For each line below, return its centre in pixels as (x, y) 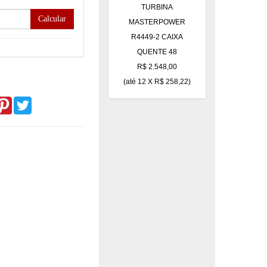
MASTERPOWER (157, 22)
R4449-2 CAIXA (157, 37)
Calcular (52, 19)
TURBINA (157, 7)
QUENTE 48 (157, 52)
